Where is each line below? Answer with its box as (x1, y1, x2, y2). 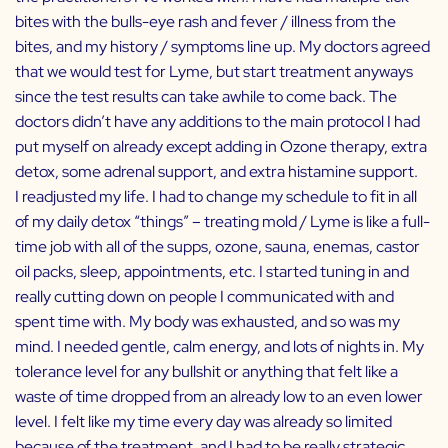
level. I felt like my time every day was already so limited (15, 411, 392, 433)
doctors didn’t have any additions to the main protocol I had (15, 111, 420, 133)
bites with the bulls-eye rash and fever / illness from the (15, 11, 396, 33)
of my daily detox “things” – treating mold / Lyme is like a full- (15, 211, 430, 233)
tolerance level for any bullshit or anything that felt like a (15, 361, 398, 383)
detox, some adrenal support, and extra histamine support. (15, 161, 418, 183)
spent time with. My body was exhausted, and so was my (15, 311, 400, 333)
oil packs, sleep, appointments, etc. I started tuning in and (15, 261, 409, 283)
